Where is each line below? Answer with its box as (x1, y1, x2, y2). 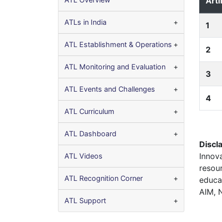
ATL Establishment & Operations (64, 40, 172, 49)
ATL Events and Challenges (64, 85, 155, 94)
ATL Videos (64, 152, 103, 161)
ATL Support (64, 196, 106, 205)
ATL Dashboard (64, 129, 116, 138)
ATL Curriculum (64, 107, 114, 116)
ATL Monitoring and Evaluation (64, 62, 166, 71)
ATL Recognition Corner (64, 174, 143, 183)
